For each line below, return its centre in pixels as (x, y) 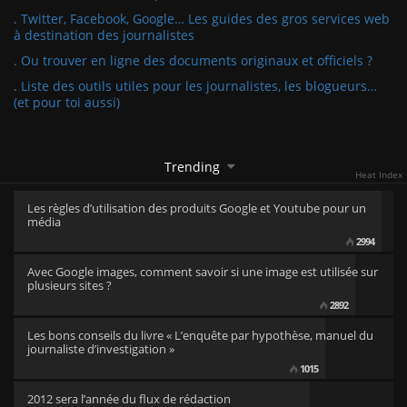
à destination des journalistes (104, 35)
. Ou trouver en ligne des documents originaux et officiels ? (193, 60)
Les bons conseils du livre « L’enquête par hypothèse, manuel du (200, 335)
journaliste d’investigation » (101, 349)
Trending (192, 167)
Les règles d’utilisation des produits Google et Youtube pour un (197, 208)
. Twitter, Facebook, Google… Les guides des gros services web (202, 19)
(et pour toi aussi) (67, 102)
